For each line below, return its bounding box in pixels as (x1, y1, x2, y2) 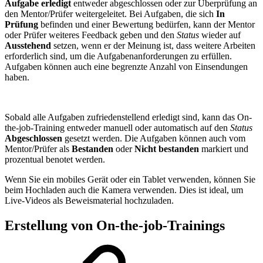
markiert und (199, 143, 248, 154)
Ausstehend (5, 40, 51, 50)
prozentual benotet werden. (5, 154, 105, 164)
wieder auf (199, 29, 241, 40)
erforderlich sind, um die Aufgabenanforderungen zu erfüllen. (5, 50, 232, 61)
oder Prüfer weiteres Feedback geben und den (5, 29, 177, 40)
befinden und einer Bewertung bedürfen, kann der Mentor (38, 19, 255, 29)
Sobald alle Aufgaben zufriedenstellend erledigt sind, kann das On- (5, 112, 252, 122)
